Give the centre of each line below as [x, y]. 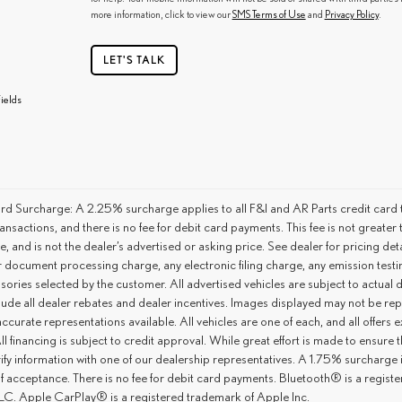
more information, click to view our [161, 14]
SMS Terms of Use [269, 14]
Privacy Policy [351, 14]
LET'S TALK [134, 60]
